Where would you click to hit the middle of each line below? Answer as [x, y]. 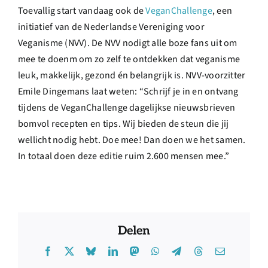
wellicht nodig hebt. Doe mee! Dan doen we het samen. [132, 140]
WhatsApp [180, 251]
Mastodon [159, 251]
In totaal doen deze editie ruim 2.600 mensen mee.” [124, 156]
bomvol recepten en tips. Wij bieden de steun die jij [124, 124]
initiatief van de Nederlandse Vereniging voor [111, 27]
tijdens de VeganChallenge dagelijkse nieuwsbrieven [127, 108]
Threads [218, 251]
